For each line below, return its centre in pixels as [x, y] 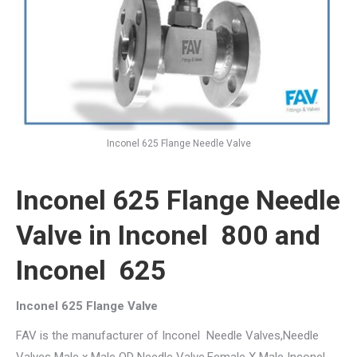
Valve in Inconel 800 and [168, 235]
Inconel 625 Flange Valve [87, 306]
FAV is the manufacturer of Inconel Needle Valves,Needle [167, 335]
